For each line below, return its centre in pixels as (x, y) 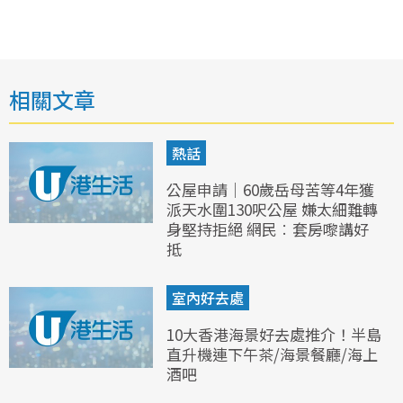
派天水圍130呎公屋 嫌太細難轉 (272, 209)
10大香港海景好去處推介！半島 (274, 334)
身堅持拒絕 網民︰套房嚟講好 (268, 229)
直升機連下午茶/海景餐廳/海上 (272, 354)
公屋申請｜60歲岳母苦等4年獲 (270, 189)
